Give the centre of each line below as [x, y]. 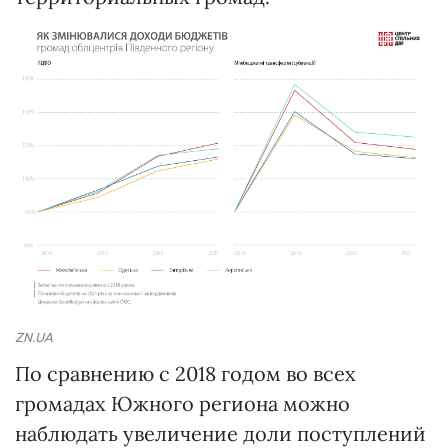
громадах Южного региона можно [182, 403]
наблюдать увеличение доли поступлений [220, 433]
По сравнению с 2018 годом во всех [185, 373]
